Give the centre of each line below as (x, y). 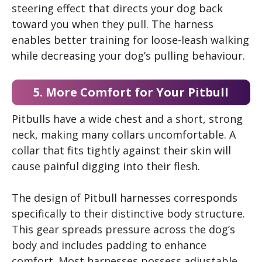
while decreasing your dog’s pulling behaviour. (128, 56)
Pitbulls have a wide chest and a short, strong (127, 119)
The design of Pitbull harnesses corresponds (125, 198)
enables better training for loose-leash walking (130, 40)
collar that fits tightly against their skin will (121, 150)
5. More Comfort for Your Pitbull (131, 92)
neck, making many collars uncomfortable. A (124, 135)
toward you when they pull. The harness (113, 24)
